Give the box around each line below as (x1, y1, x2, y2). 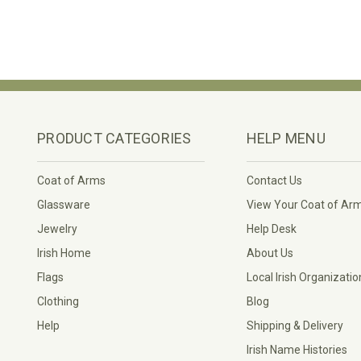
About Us (246, 246, 293, 259)
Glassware (37, 197, 90, 211)
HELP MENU (246, 129, 326, 147)
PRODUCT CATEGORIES (37, 129, 192, 147)
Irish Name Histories (246, 342, 347, 356)
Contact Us (246, 173, 302, 187)
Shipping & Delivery (246, 318, 343, 332)
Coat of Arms (37, 173, 106, 187)
